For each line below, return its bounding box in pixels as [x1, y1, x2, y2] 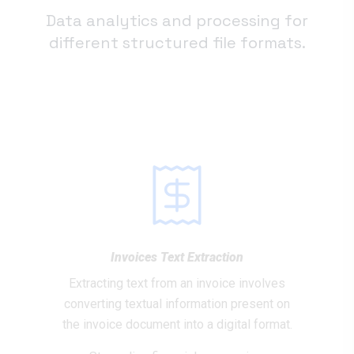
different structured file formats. [48, 32, 306, 53]
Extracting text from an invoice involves [69, 276, 285, 291]
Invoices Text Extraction [111, 250, 243, 265]
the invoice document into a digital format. [62, 317, 292, 332]
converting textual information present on [64, 296, 290, 311]
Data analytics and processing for [46, 10, 308, 31]
